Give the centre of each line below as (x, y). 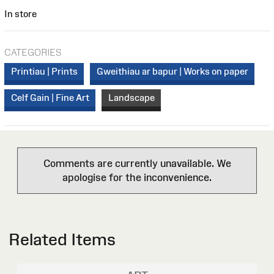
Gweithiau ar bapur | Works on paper (172, 71)
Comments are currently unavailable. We (137, 164)
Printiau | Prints (44, 71)
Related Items (62, 240)
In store (20, 13)
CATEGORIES (33, 52)
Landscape (131, 98)
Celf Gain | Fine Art (50, 98)
